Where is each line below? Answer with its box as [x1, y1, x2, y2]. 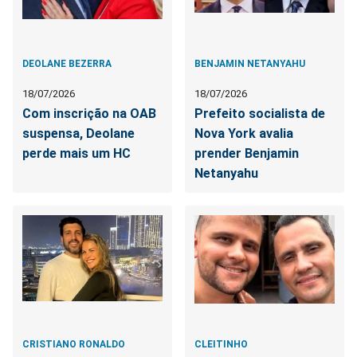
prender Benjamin [194, 145, 300, 161]
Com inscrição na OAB [22, 105, 156, 121]
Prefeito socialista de [194, 105, 326, 121]
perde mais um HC [22, 145, 131, 161]
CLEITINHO [194, 338, 249, 350]
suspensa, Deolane [22, 125, 135, 141]
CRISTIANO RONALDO [22, 338, 125, 350]
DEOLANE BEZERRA [22, 57, 112, 69]
